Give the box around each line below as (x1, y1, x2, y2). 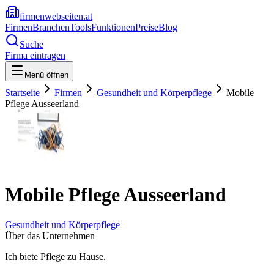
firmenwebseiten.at (20, 11, 92, 21)
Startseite (5, 87, 40, 98)
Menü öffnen (24, 70, 68, 80)
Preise (135, 22, 158, 32)
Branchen (32, 22, 70, 32)
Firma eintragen (5, 50, 65, 61)
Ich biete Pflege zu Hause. (5, 251, 106, 262)
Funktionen (91, 22, 135, 32)
